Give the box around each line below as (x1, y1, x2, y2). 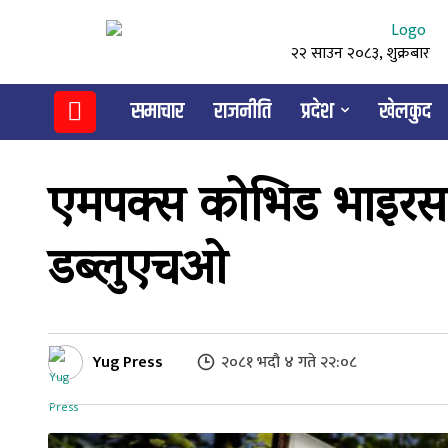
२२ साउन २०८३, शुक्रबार (291, 40, 430, 67)
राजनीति (213, 95, 271, 129)
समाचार (130, 95, 184, 129)
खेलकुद (378, 95, 431, 129)
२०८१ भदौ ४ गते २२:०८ (221, 348, 357, 376)
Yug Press (92, 348, 163, 376)
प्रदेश (300, 95, 334, 129)
